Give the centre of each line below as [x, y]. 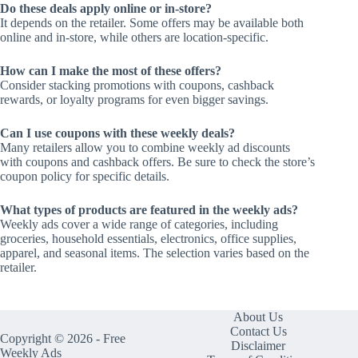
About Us [259, 317]
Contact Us [258, 332]
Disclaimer [259, 346]
